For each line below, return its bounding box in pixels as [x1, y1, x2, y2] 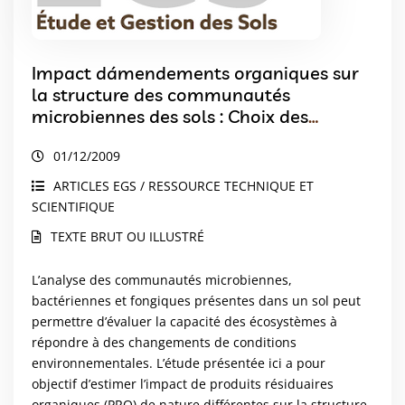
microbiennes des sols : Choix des [32, 105, 308, 127]
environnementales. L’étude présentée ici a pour [32, 354, 325, 372]
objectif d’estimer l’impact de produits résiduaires [32, 375, 334, 392]
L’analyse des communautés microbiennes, [32, 271, 292, 288]
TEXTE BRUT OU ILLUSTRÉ [51, 228, 204, 245]
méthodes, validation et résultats [32, 127, 310, 149]
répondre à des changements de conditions [32, 334, 297, 351]
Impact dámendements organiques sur [32, 61, 359, 84]
